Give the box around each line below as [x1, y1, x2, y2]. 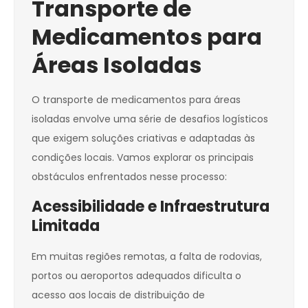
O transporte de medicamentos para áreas [32, 93, 241, 107]
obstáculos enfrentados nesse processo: [32, 170, 227, 184]
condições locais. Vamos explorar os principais [32, 151, 254, 165]
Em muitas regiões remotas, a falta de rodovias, [32, 250, 262, 264]
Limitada [32, 215, 100, 237]
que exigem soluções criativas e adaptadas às [32, 131, 255, 146]
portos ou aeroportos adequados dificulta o [32, 269, 241, 283]
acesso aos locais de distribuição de [32, 288, 205, 302]
